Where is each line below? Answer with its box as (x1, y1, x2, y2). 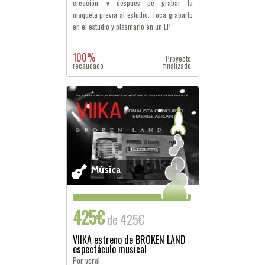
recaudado (72, 60, 104, 70)
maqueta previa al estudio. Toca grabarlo (72, 9, 193, 20)
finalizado (163, 60, 192, 70)
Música (91, 164, 121, 176)
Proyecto (166, 53, 192, 63)
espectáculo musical (72, 242, 147, 256)
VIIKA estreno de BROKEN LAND (72, 232, 186, 247)
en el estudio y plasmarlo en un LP (72, 21, 171, 31)
